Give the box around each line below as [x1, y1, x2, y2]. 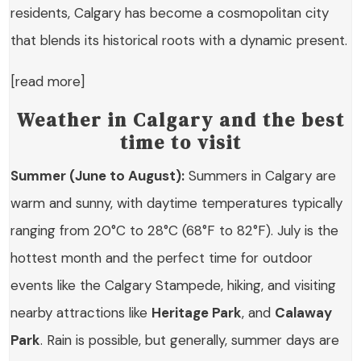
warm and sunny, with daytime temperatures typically [10, 194, 343, 213]
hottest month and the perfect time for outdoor [10, 249, 313, 268]
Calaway [275, 304, 333, 322]
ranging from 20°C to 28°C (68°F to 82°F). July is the [10, 222, 339, 240]
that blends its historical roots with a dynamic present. [10, 31, 348, 50]
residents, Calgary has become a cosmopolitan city [10, 4, 330, 23]
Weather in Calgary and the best [16, 106, 345, 134]
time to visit [119, 129, 242, 156]
